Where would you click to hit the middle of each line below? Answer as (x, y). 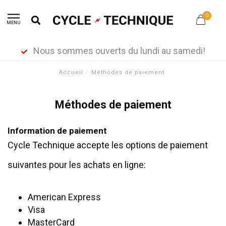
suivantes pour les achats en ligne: (77, 165)
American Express (64, 197)
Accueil (71, 72)
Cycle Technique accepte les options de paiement (108, 145)
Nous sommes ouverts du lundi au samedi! (118, 50)
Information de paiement (57, 131)
